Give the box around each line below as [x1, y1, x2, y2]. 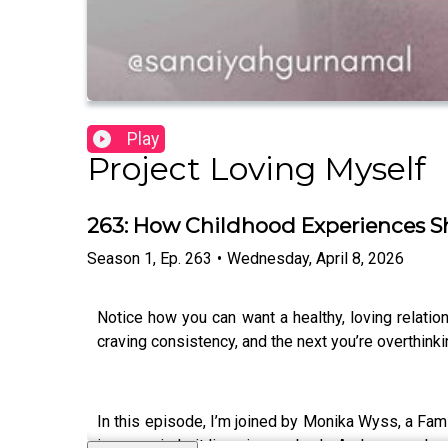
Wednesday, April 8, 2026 [227, 248, 404, 268]
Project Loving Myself [87, 149, 426, 189]
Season [87, 248, 140, 268]
